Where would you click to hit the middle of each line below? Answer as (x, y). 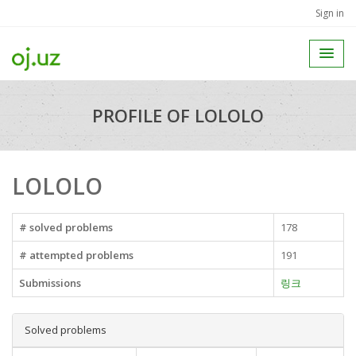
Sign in (330, 13)
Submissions (50, 283)
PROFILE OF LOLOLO (178, 115)
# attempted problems (76, 255)
